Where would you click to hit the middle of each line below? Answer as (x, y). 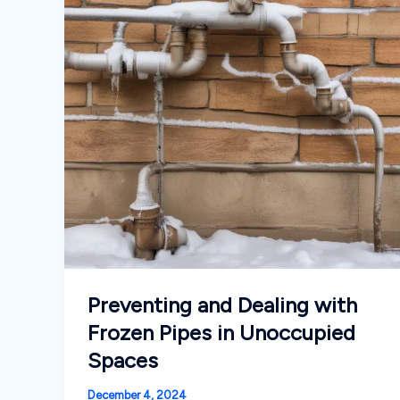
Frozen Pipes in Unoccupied (221, 333)
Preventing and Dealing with (222, 305)
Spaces (122, 361)
